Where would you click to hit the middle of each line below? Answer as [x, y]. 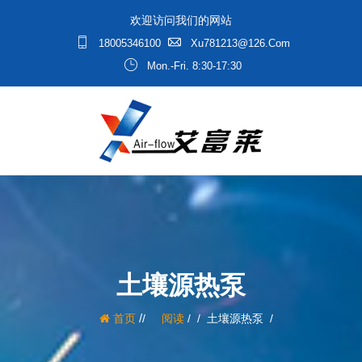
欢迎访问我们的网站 [181, 20]
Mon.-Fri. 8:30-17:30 [193, 66]
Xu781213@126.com [239, 43]
